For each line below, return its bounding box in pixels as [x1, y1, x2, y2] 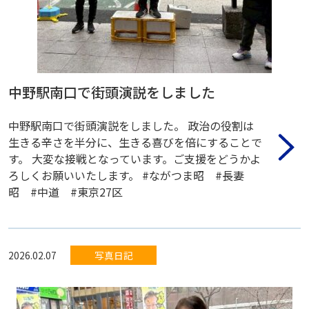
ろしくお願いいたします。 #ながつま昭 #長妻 [8, 166, 244, 183]
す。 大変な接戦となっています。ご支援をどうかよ [8, 150, 261, 167]
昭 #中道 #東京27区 [8, 183, 123, 200]
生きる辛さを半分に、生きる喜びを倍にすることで [8, 133, 262, 150]
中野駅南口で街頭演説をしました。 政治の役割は [8, 117, 254, 134]
